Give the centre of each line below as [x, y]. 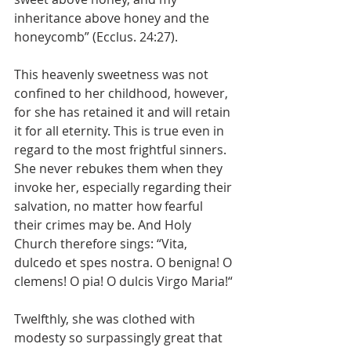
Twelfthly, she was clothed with [106, 318]
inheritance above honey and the [113, 18]
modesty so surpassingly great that [120, 337]
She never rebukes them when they [120, 168]
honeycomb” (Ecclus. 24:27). [96, 36]
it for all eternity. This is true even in [121, 130]
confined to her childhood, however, [123, 93]
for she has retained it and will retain [124, 112]
